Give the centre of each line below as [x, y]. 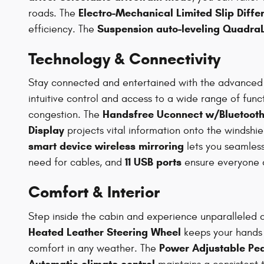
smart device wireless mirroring [106, 146]
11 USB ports [153, 162]
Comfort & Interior [94, 192]
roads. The [53, 13]
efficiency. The [63, 29]
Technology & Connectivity [124, 59]
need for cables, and [77, 163]
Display [46, 131]
